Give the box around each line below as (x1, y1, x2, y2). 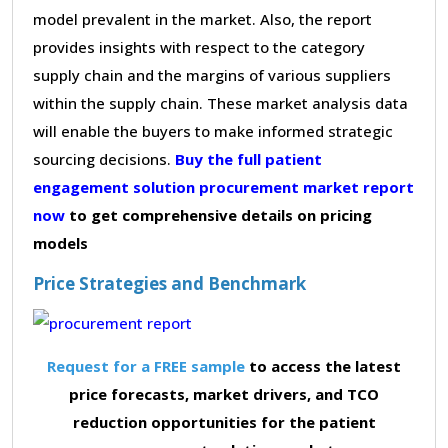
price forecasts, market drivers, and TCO (69, 383, 379, 404)
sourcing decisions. (33, 148, 175, 169)
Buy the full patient (175, 148, 322, 169)
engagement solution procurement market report (33, 176, 414, 197)
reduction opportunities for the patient (72, 411, 376, 432)
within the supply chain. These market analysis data (33, 92, 408, 113)
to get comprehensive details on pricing (65, 204, 372, 225)
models (33, 232, 88, 253)
